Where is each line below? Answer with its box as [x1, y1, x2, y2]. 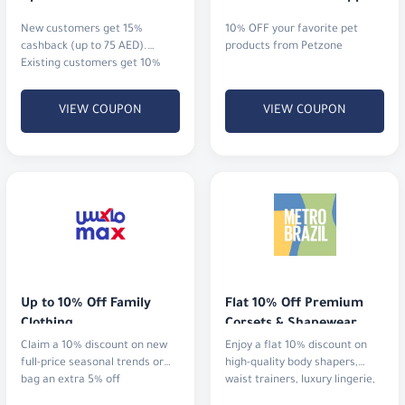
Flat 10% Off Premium [225, 297, 363, 313]
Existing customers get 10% [21, 57, 161, 71]
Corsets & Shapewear [225, 317, 357, 333]
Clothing [21, 317, 73, 333]
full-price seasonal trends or [21, 357, 164, 371]
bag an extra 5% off [21, 374, 120, 388]
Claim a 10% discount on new [21, 340, 167, 353]
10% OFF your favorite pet [225, 23, 358, 36]
